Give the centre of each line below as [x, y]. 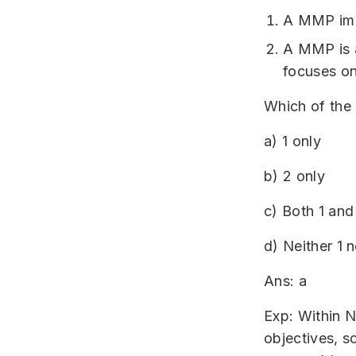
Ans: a [285, 281]
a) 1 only [292, 141]
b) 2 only [294, 176]
